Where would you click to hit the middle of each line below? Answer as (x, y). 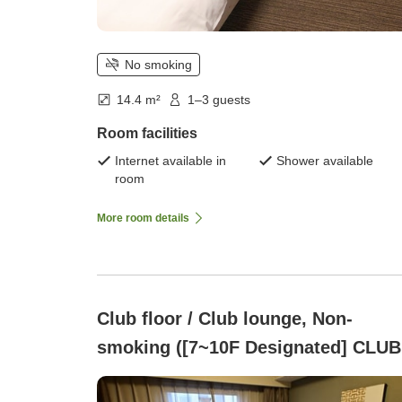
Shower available (325, 161)
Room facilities (147, 134)
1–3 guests (219, 100)
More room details (143, 218)
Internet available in (170, 161)
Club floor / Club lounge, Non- (225, 319)
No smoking (158, 65)
